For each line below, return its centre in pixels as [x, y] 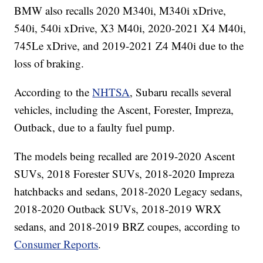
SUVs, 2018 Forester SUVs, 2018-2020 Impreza [124, 174]
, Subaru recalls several [181, 92]
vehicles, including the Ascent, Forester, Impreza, [124, 110]
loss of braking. [49, 63]
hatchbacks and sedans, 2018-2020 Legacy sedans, [129, 191]
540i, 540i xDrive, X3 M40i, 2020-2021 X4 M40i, [130, 28]
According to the [53, 92]
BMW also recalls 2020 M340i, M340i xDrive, [120, 11]
